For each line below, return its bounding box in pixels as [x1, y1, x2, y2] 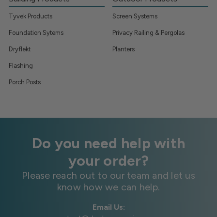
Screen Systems [112, 12, 158, 20]
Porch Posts [9, 78, 41, 86]
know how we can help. [57, 181, 160, 193]
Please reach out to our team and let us [22, 169, 195, 181]
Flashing [9, 62, 33, 69]
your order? [68, 151, 149, 170]
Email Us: [92, 202, 125, 212]
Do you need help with [31, 134, 186, 152]
